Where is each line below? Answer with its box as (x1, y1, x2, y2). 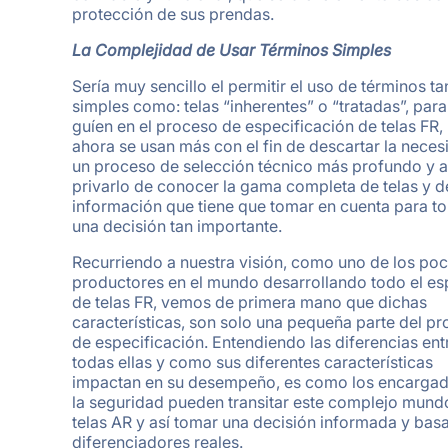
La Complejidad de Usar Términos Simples (72, 39, 391, 60)
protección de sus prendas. (72, 3, 274, 24)
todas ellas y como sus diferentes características (72, 351, 433, 372)
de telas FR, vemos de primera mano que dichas (72, 291, 427, 312)
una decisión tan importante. (72, 215, 282, 236)
